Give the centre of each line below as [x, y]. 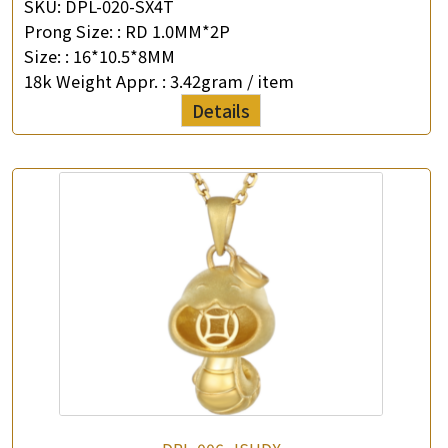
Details [221, 111]
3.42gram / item [232, 81]
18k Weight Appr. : [97, 81]
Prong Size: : [72, 31]
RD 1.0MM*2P [177, 31]
